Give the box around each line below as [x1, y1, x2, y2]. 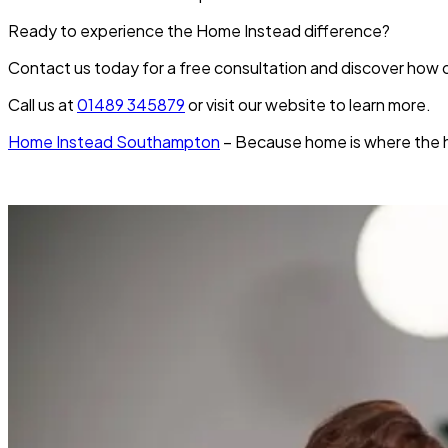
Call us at [8, 94, 77, 116]
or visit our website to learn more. [185, 94, 431, 116]
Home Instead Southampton [8, 131, 220, 153]
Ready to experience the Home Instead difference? [8, 20, 390, 42]
